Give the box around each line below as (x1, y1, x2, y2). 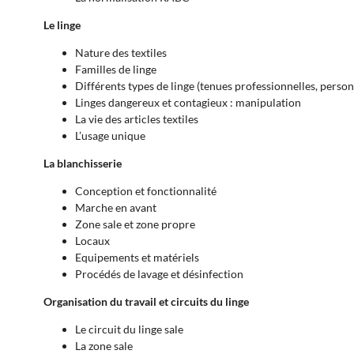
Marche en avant (75, 201, 156, 215)
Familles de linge (75, 62, 156, 77)
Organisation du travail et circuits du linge (43, 295, 249, 309)
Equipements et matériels (75, 250, 199, 265)
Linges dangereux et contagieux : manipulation (75, 96, 301, 110)
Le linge (43, 18, 81, 32)
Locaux (75, 234, 110, 248)
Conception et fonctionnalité (75, 184, 217, 198)
